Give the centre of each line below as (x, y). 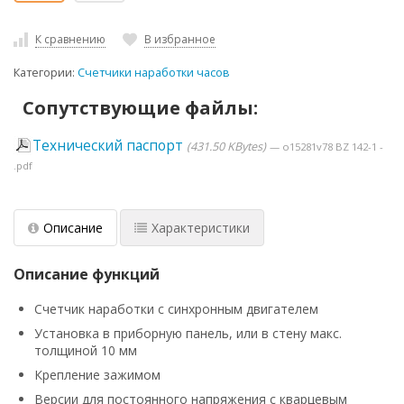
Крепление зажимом (97, 375)
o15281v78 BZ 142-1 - (333, 147)
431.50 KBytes (226, 147)
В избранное (180, 39)
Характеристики (201, 228)
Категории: (46, 73)
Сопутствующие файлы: (136, 108)
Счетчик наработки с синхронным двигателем (176, 309)
